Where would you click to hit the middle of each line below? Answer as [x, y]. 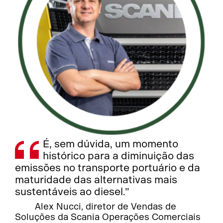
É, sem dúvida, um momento [111, 144]
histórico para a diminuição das [119, 156]
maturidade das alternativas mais [96, 180]
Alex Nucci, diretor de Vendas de [106, 207]
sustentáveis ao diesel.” [72, 192]
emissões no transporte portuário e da [108, 168]
